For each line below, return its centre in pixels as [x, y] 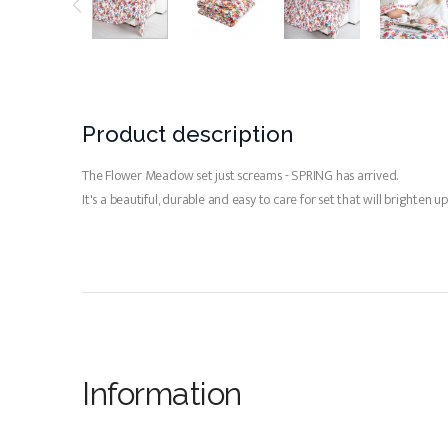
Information [162, 393]
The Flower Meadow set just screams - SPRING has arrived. [240, 175]
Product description [187, 134]
